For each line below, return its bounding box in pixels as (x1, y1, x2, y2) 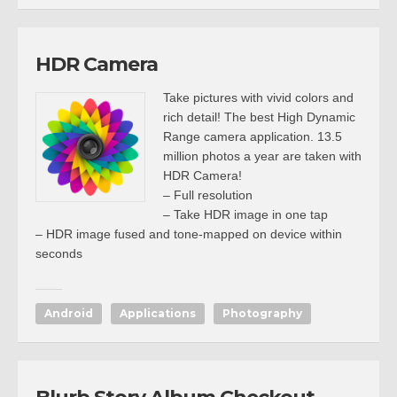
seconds (35, 246, 82, 261)
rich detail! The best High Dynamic (163, 110, 355, 124)
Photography (222, 307, 302, 320)
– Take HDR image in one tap (163, 207, 328, 222)
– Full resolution (163, 188, 253, 202)
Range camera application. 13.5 (163, 129, 342, 144)
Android (44, 307, 93, 320)
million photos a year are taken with (163, 149, 362, 163)
